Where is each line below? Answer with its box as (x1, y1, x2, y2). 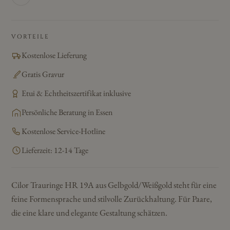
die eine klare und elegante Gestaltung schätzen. (11, 207, 167, 218)
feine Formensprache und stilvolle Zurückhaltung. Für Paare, (11, 193, 212, 204)
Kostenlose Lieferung (22, 50, 87, 61)
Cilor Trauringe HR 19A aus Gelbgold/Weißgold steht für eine (11, 179, 217, 190)
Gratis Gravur (22, 69, 64, 80)
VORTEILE (11, 33, 49, 41)
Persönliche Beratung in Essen (22, 107, 112, 118)
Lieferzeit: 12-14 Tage (22, 145, 88, 156)
